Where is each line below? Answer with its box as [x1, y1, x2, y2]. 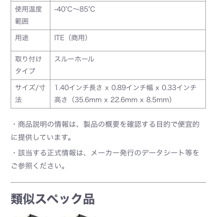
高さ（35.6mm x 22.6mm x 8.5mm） [54, 96, 176, 103]
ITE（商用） [54, 34, 92, 41]
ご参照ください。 [11, 162, 69, 170]
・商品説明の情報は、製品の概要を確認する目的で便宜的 [11, 120, 200, 128]
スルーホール [54, 55, 95, 62]
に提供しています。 [11, 133, 76, 141]
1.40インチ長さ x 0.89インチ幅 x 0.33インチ [54, 84, 197, 91]
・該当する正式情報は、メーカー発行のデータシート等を [11, 149, 200, 156]
